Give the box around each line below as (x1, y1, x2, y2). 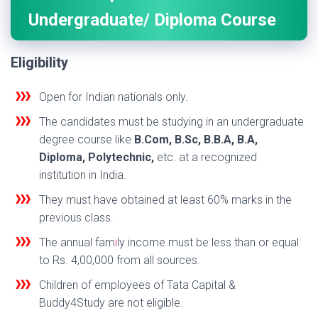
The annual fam (39, 236, 115, 250)
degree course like (39, 133, 134, 147)
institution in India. (39, 168, 126, 182)
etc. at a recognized (154, 150, 257, 165)
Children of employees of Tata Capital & (39, 278, 236, 292)
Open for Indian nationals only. (39, 90, 188, 104)
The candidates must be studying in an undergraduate (39, 115, 304, 129)
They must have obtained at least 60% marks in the (39, 193, 292, 207)
